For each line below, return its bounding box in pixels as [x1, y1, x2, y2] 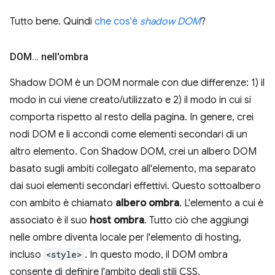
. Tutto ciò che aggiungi [144, 214, 249, 227]
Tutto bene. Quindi [10, 15, 95, 28]
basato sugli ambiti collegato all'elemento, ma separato [10, 163, 256, 175]
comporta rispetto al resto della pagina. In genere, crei [10, 111, 254, 123]
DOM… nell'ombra [10, 51, 88, 63]
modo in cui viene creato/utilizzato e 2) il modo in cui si [10, 94, 251, 106]
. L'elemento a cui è [179, 197, 263, 209]
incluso [10, 249, 44, 261]
